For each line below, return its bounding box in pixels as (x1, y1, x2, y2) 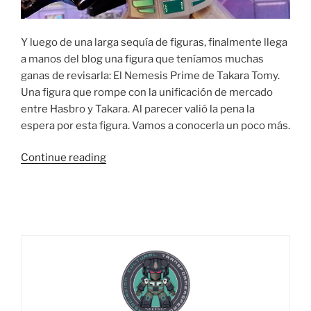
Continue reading (21, 151, 106, 165)
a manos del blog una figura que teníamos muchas (21, 52, 264, 65)
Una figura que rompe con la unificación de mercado (21, 85, 273, 99)
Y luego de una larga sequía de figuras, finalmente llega (21, 35, 287, 49)
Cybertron (106, 251, 156, 264)
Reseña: (106, 167, 144, 180)
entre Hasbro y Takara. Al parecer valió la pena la (21, 102, 255, 115)
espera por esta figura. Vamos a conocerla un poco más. (21, 119, 290, 132)
